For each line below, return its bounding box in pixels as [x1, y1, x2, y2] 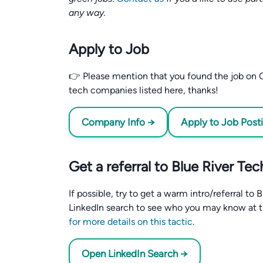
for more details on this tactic [69, 216, 193, 227]
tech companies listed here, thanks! [69, 85, 218, 96]
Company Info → [82, 116, 155, 128]
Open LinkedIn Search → [82, 248, 188, 259]
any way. [69, 7, 106, 18]
